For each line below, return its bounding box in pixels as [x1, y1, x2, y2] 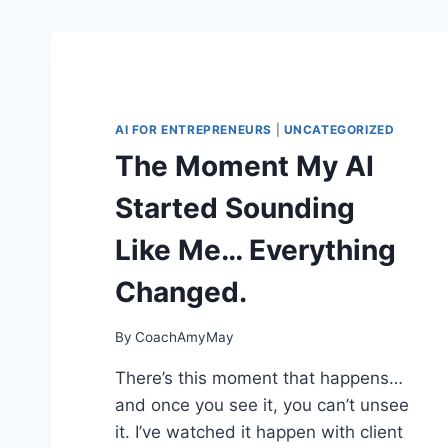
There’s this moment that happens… [115, 367, 403, 388]
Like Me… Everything [115, 232, 396, 267]
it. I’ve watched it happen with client [115, 421, 403, 442]
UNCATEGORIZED [283, 122, 395, 137]
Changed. [115, 274, 247, 309]
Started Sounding [115, 190, 355, 225]
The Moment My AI [115, 148, 374, 183]
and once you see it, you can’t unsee [115, 394, 409, 415]
